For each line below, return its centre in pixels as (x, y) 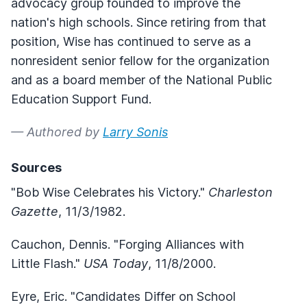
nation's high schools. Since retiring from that (139, 22)
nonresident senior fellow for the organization (140, 60)
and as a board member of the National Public (142, 79)
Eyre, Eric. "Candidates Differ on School (123, 296)
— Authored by (57, 132)
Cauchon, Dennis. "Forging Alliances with (127, 244)
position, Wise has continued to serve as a (131, 41)
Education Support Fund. (81, 99)
